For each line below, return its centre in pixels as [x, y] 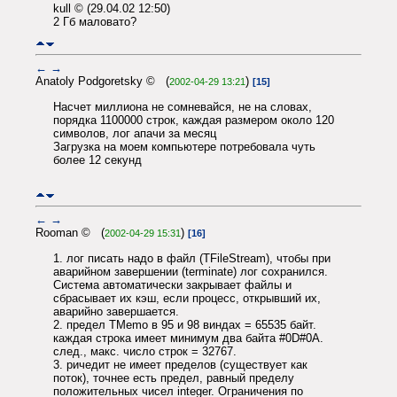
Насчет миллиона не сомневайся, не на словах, [183, 106]
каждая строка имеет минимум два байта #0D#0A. [188, 338]
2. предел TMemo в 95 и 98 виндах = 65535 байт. [185, 324]
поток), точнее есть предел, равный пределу [174, 378]
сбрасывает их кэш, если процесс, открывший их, [187, 298]
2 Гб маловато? [95, 21]
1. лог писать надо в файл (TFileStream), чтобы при [192, 258]
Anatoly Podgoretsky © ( [102, 82]
